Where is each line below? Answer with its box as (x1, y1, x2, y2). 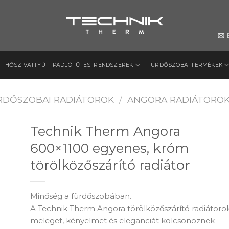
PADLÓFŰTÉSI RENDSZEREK (52, 61, 133, 68)
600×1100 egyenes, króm (30, 140, 189, 156)
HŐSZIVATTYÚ (5, 61, 45, 68)
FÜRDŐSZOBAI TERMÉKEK (147, 61, 223, 68)
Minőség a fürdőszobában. (30, 191, 131, 201)
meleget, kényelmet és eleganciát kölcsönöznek (30, 216, 215, 226)
